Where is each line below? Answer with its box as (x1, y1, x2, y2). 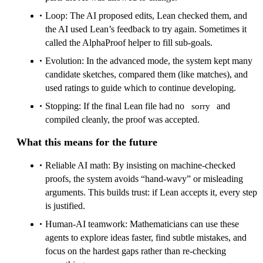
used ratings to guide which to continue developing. (45, 83, 236, 93)
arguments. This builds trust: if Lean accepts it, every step (45, 187, 257, 198)
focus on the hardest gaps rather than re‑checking (45, 246, 226, 257)
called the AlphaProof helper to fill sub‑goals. (45, 38, 213, 48)
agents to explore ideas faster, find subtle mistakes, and (45, 232, 247, 243)
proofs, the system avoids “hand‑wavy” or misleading (45, 174, 243, 184)
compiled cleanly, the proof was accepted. (45, 114, 200, 125)
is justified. (45, 201, 85, 211)
